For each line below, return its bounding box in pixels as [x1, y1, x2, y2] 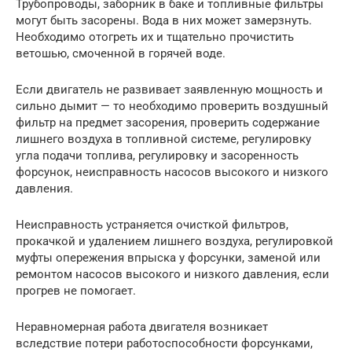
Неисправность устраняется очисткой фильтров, [16, 217, 288, 232]
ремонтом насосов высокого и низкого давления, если [16, 266, 329, 281]
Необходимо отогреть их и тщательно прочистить [16, 29, 294, 44]
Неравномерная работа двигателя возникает [16, 319, 268, 334]
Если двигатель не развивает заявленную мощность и [16, 82, 323, 97]
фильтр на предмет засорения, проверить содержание [16, 115, 320, 130]
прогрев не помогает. [16, 283, 136, 298]
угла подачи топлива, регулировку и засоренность [16, 148, 299, 163]
